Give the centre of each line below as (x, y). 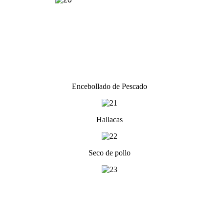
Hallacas (109, 119)
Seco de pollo (109, 153)
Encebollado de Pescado (109, 86)
